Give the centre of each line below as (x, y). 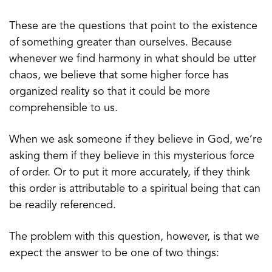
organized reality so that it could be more (110, 91)
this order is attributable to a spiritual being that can (135, 189)
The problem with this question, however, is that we (134, 236)
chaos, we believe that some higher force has (119, 75)
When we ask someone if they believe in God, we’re (136, 139)
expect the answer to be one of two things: (114, 253)
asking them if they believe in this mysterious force (132, 156)
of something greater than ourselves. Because (121, 42)
